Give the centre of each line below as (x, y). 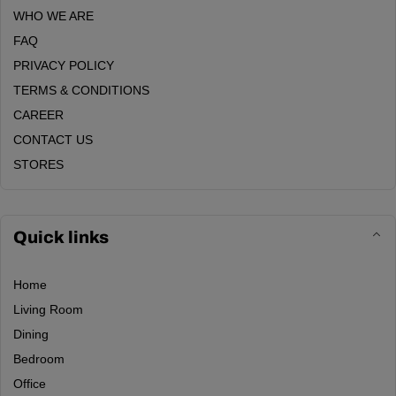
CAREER (38, 115)
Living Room (48, 309)
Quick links (61, 237)
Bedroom (39, 359)
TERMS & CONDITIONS (81, 90)
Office (30, 384)
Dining (31, 334)
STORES (38, 164)
